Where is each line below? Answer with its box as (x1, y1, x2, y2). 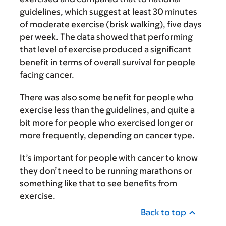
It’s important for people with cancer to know (20, 153, 198, 163)
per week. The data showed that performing (20, 32, 193, 42)
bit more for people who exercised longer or (20, 118, 193, 128)
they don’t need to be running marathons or (20, 165, 192, 176)
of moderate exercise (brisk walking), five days (20, 19, 202, 29)
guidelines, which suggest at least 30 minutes (20, 7, 197, 17)
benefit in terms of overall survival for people (20, 57, 195, 67)
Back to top (141, 207, 186, 217)
